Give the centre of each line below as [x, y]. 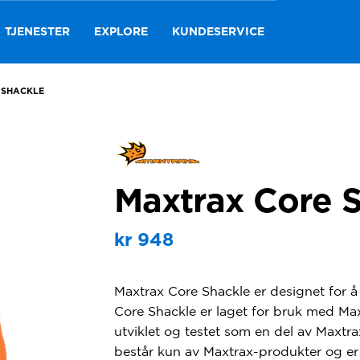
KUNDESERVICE [218, 32]
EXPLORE [121, 32]
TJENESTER [37, 32]
